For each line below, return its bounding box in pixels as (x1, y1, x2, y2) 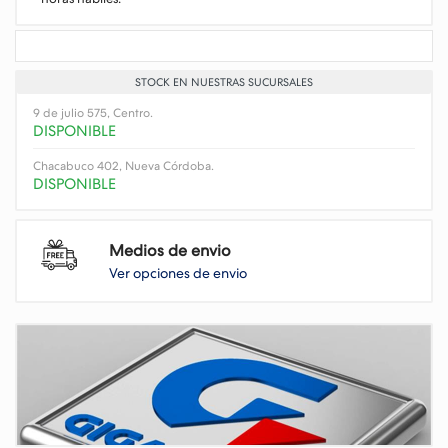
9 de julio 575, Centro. (33, 106, 153, 120)
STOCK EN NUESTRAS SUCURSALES (135, 76, 313, 89)
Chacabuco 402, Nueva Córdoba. (33, 159, 214, 173)
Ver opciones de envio (109, 265, 247, 281)
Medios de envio (109, 241, 231, 260)
